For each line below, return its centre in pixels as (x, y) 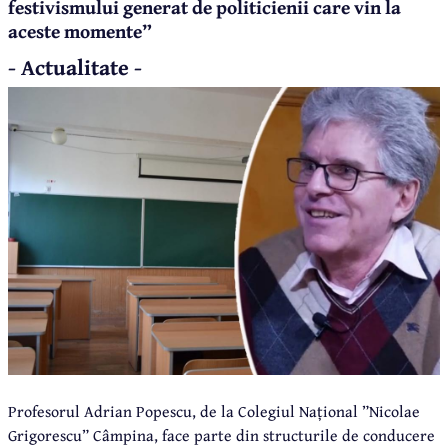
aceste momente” (80, 31)
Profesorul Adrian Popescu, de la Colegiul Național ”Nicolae (214, 410)
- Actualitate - (75, 67)
